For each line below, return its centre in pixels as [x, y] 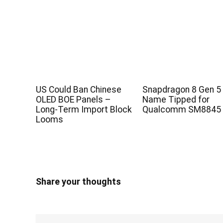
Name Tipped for [176, 99]
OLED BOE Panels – [74, 99]
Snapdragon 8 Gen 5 [182, 89]
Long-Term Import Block [84, 109]
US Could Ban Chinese [79, 89]
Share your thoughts [78, 181]
